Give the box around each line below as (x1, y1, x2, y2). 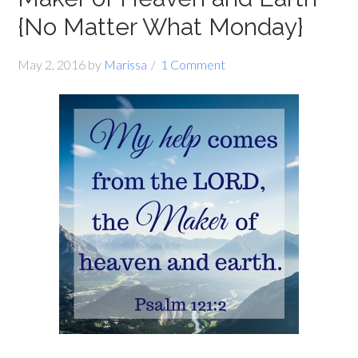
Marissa (104, 57, 148, 72)
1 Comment (161, 57, 226, 72)
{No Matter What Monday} (18, 13, 304, 41)
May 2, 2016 (18, 57, 86, 72)
